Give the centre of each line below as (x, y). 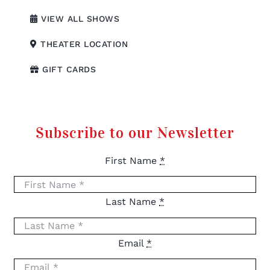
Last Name (132, 202)
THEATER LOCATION (82, 44)
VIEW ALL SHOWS (78, 18)
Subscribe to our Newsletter (135, 133)
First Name (132, 161)
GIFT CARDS (67, 69)
